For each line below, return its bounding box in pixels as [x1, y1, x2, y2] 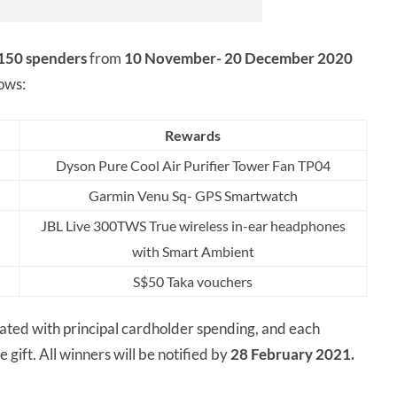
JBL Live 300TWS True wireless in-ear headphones [40, 217, 346, 235]
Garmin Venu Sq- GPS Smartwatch [88, 187, 298, 205]
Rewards [165, 127, 221, 144]
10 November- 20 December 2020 [124, 49, 353, 68]
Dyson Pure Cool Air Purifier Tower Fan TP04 [55, 157, 331, 175]
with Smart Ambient [131, 243, 254, 261]
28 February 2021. [230, 345, 357, 364]
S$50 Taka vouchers [133, 273, 253, 291]
